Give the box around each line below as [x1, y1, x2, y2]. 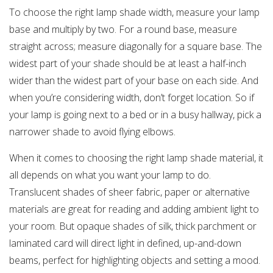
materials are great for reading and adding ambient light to [9, 202, 259, 216]
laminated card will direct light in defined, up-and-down [9, 236, 241, 250]
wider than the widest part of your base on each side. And [9, 73, 258, 87]
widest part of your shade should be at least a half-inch [9, 56, 246, 70]
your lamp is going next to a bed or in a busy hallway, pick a [9, 107, 261, 121]
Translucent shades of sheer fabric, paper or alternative [9, 185, 250, 199]
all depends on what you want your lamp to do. [9, 168, 211, 182]
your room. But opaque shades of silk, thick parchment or [9, 219, 257, 233]
